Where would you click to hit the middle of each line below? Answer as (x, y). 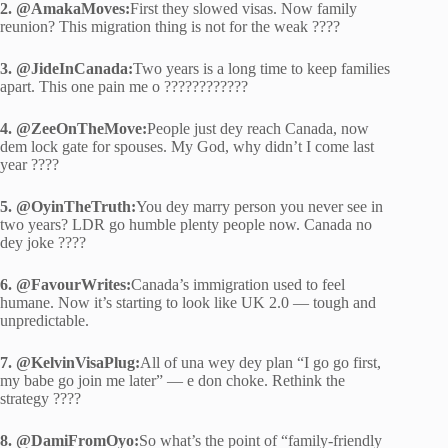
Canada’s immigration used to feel (238, 284)
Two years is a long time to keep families (261, 68)
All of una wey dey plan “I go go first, (260, 362)
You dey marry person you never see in (259, 206)
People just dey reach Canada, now (258, 128)
